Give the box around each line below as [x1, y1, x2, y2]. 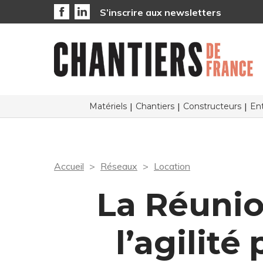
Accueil [54, 160, 84, 172]
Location [154, 160, 190, 172]
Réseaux [100, 160, 137, 172]
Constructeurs [183, 101, 241, 112]
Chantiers [135, 101, 174, 112]
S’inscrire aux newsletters [100, 6, 221, 18]
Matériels [89, 101, 127, 112]
